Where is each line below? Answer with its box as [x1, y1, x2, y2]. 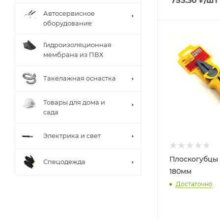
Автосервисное [43, 9, 95, 17]
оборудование [43, 19, 92, 27]
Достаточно [176, 180, 213, 188]
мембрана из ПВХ [43, 51, 103, 58]
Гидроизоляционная [43, 41, 111, 49]
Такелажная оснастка [43, 74, 116, 82]
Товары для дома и [43, 98, 105, 106]
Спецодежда [43, 158, 85, 165]
